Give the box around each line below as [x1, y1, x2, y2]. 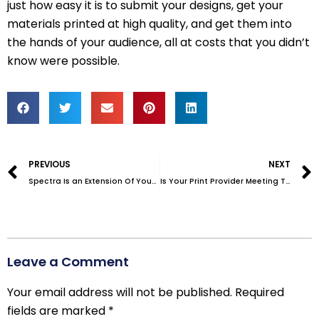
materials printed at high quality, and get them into [7, 16, 292, 33]
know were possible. [7, 53, 120, 70]
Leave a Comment [7, 253, 129, 271]
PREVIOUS [28, 159, 70, 171]
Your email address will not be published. [7, 284, 232, 301]
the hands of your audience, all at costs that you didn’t [7, 34, 310, 51]
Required [235, 284, 284, 301]
